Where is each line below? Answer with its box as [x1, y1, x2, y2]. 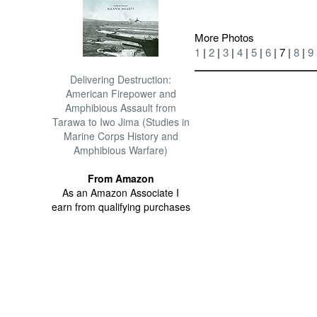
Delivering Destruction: [70, 72, 172, 86]
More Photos [195, 29, 255, 45]
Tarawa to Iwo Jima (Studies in [52, 115, 190, 129]
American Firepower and [65, 86, 176, 100]
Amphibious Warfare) [74, 143, 168, 157]
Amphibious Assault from [65, 100, 177, 115]
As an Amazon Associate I [62, 185, 180, 200]
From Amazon [87, 171, 154, 185]
